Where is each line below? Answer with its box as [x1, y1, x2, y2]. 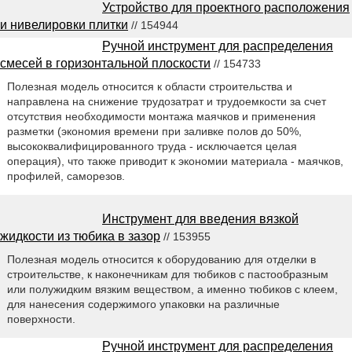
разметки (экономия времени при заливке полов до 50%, [6, 125, 302, 138]
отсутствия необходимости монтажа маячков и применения [6, 110, 316, 123]
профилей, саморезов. [6, 170, 125, 183]
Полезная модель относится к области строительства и [6, 80, 292, 93]
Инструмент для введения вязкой [102, 212, 299, 226]
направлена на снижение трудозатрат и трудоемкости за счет [6, 95, 326, 108]
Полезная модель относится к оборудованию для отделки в [6, 253, 316, 266]
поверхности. [6, 313, 75, 326]
